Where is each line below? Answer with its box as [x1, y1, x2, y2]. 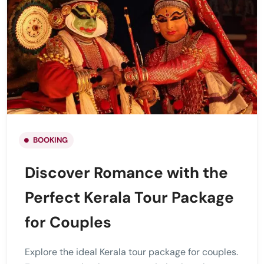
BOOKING [33, 134, 68, 145]
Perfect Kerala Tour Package [25, 187, 234, 207]
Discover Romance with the [25, 162, 228, 183]
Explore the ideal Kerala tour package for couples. [25, 245, 238, 258]
